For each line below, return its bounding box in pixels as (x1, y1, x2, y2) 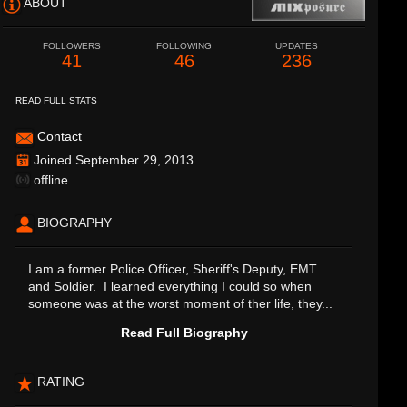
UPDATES (274, 41, 318, 51)
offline (30, 173, 69, 187)
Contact (37, 129, 83, 144)
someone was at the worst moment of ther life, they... (28, 296, 333, 311)
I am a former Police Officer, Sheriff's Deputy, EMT (28, 262, 318, 276)
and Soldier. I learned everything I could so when (28, 279, 313, 293)
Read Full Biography (120, 325, 248, 340)
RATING (37, 374, 85, 389)
